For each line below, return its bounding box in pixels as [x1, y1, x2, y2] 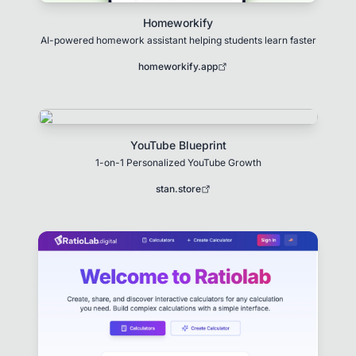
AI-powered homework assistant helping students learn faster [40, 33, 316, 46]
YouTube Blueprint [130, 137, 226, 152]
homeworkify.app [138, 60, 218, 72]
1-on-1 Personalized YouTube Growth [95, 156, 261, 168]
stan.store [155, 182, 201, 195]
